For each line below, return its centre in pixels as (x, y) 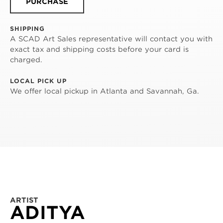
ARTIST (24, 200)
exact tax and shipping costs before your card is (99, 50)
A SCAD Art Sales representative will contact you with (111, 39)
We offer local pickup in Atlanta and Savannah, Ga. (105, 91)
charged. (26, 60)
